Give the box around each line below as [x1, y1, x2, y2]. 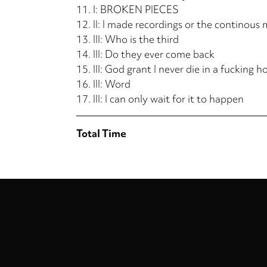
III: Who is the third [93, 32, 179, 46]
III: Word [93, 76, 131, 91]
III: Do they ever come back [93, 46, 215, 61]
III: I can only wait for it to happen [93, 91, 244, 105]
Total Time [76, 126, 126, 140]
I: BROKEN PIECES [93, 2, 179, 16]
